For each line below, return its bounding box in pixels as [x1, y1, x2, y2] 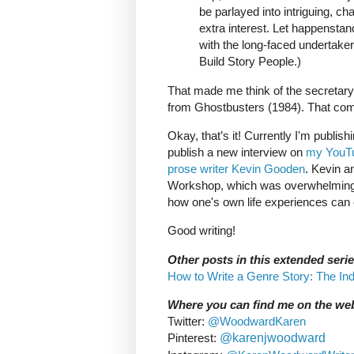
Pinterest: [168, 331, 220, 345]
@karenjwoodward [220, 331, 326, 345]
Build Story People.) [199, 55, 301, 69]
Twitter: [168, 314, 208, 329]
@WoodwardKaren [208, 314, 306, 329]
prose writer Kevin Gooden [168, 162, 305, 176]
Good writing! [168, 224, 235, 238]
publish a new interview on [168, 145, 306, 160]
